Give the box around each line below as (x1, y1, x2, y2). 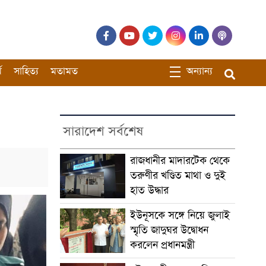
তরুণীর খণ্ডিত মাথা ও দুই (129, 168, 226, 183)
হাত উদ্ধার (129, 183, 169, 198)
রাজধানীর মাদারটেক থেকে (129, 153, 230, 168)
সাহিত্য (14, 65, 39, 79)
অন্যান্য (186, 65, 213, 79)
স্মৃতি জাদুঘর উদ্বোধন (129, 223, 208, 237)
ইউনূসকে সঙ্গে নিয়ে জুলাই (129, 208, 230, 223)
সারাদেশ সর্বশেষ (62, 122, 143, 141)
